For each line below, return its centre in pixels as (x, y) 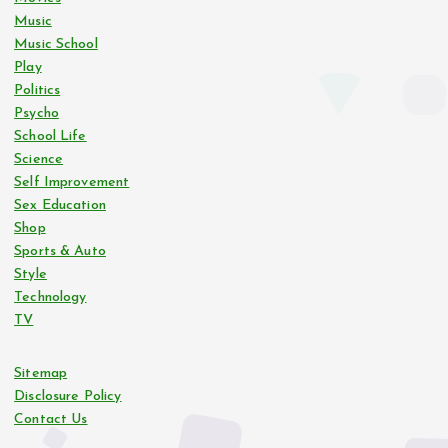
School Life (50, 137)
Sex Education (60, 206)
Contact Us (51, 420)
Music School (56, 45)
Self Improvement (72, 183)
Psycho (36, 114)
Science (39, 160)
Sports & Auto (60, 252)
